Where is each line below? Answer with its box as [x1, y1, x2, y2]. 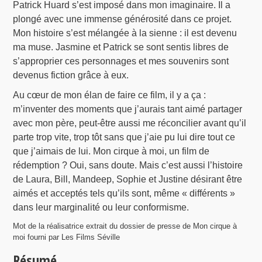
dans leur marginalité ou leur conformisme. [13, 202, 189, 213]
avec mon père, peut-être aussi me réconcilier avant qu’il [13, 118, 247, 129]
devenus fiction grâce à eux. [13, 70, 129, 81]
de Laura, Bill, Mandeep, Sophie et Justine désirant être [13, 174, 243, 185]
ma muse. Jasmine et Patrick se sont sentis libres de [13, 42, 229, 53]
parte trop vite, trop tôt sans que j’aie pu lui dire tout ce [13, 132, 236, 143]
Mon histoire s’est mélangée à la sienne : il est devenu [13, 28, 237, 39]
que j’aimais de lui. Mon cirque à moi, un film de [13, 146, 210, 157]
